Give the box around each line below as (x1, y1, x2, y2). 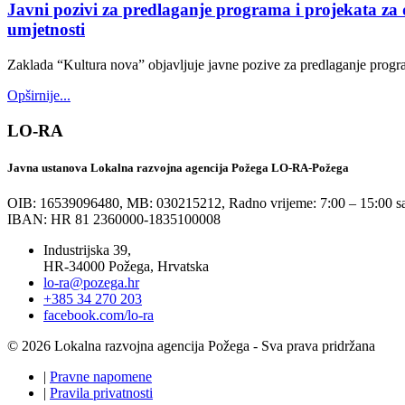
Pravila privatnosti (50, 385, 153, 401)
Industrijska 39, (43, 242, 131, 259)
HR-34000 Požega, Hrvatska (43, 259, 209, 275)
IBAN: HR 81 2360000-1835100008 (7, 212, 221, 228)
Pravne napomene (50, 369, 152, 385)
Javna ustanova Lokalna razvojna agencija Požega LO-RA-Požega (7, 161, 349, 175)
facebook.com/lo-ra (43, 307, 154, 324)
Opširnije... (7, 88, 71, 104)
